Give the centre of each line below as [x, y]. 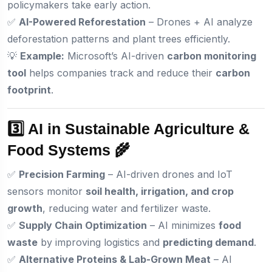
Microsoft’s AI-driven [116, 56]
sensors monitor [46, 191]
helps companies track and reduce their [121, 73]
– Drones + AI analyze [199, 22]
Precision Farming [62, 174]
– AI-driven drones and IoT [169, 174]
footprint [29, 90]
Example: [42, 56]
